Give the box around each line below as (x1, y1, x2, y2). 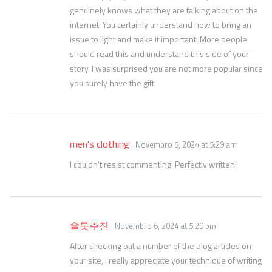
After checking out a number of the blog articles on (70, 239, 251, 252)
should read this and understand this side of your (70, 47, 249, 60)
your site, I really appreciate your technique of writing (70, 254, 262, 267)
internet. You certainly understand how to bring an (70, 18, 251, 31)
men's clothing (70, 137, 129, 151)
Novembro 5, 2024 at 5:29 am (135, 138, 237, 151)
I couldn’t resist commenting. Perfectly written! (70, 158, 237, 171)
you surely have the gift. (70, 76, 156, 89)
